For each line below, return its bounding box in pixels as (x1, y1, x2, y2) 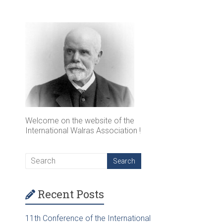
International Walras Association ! (25, 125, 141, 135)
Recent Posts (38, 186, 104, 201)
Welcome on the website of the (25, 115, 134, 125)
